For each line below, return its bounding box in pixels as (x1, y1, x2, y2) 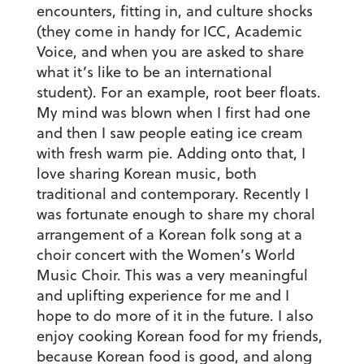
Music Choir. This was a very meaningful (36, 265, 308, 286)
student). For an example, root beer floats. (36, 82, 321, 103)
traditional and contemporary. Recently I (36, 184, 309, 205)
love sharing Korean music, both (36, 163, 257, 184)
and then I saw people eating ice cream (36, 123, 303, 144)
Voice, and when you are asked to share (36, 41, 304, 63)
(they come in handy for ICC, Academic (36, 21, 302, 42)
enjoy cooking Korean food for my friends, (36, 326, 323, 347)
